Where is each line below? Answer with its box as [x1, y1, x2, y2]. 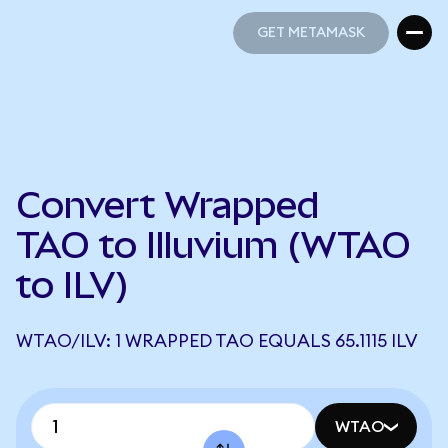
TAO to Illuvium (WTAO [16, 224, 411, 266]
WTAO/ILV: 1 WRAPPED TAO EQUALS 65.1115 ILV [16, 332, 418, 350]
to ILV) [16, 264, 129, 306]
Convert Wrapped [16, 184, 319, 226]
